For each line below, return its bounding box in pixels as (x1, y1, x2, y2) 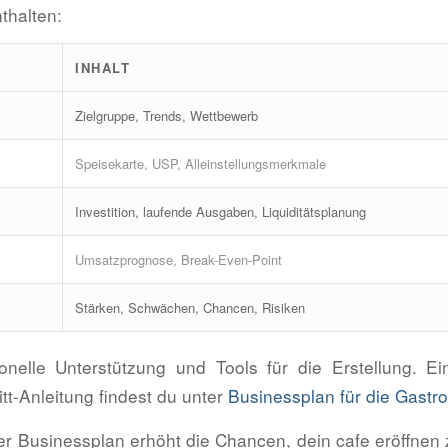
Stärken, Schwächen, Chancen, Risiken (75, 298, 305, 318)
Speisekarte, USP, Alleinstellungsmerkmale (75, 154, 326, 174)
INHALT (75, 58, 130, 78)
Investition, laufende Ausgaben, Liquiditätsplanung (75, 202, 366, 222)
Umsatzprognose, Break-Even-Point (75, 250, 282, 270)
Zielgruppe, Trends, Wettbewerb (75, 106, 258, 126)
